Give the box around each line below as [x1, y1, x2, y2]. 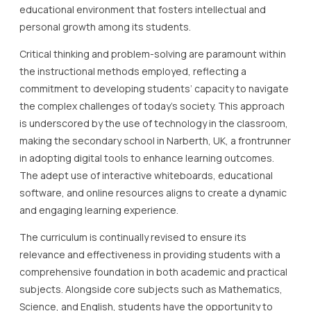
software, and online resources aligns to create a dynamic [19, 185, 287, 199]
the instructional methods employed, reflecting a [19, 64, 246, 78]
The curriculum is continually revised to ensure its [19, 230, 246, 244]
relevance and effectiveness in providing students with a [19, 247, 280, 261]
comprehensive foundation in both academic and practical [19, 264, 287, 278]
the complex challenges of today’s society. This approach [19, 99, 285, 112]
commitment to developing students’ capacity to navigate [19, 81, 289, 95]
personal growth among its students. [19, 19, 191, 33]
